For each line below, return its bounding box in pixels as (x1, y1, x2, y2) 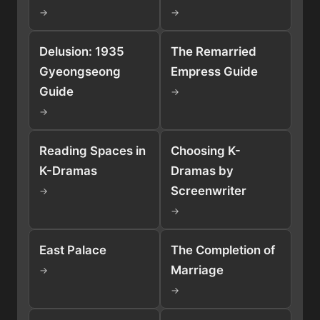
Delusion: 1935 (39, 44, 124, 59)
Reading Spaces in (39, 143, 146, 158)
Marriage (171, 262, 224, 277)
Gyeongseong (39, 64, 121, 79)
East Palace (39, 242, 106, 257)
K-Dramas (39, 163, 97, 178)
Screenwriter (171, 183, 246, 198)
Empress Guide (171, 64, 258, 79)
